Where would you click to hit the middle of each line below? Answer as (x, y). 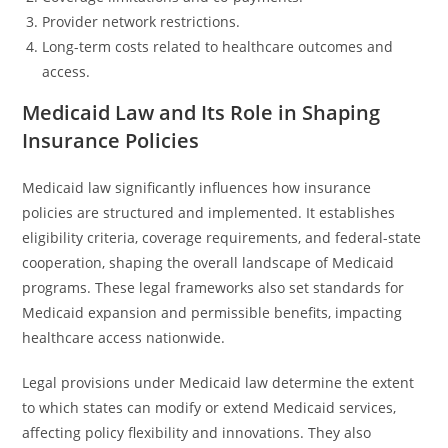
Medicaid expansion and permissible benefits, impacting (212, 312)
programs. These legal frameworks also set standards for (213, 287)
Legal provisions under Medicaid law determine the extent (218, 382)
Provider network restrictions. (141, 21)
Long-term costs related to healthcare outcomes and (218, 46)
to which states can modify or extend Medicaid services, (209, 407)
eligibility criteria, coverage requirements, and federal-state (222, 237)
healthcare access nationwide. (124, 337)
